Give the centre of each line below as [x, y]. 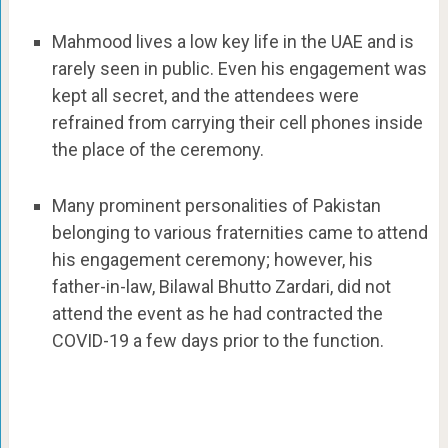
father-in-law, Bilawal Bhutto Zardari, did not [221, 286]
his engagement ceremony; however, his [212, 259]
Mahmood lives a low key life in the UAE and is [232, 42]
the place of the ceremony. [157, 150]
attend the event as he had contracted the [217, 313]
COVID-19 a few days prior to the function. [217, 340]
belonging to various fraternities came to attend [239, 232]
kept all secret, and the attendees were [205, 96]
